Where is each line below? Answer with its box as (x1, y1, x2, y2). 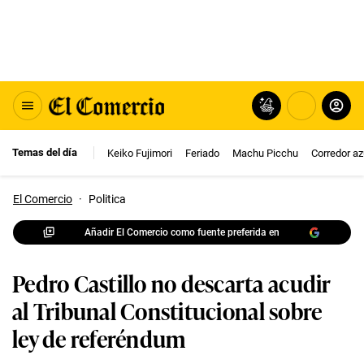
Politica (89, 193, 126, 206)
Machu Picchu (232, 146, 298, 159)
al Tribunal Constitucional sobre (12, 293, 323, 327)
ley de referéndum (12, 321, 186, 354)
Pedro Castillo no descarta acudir (12, 266, 331, 299)
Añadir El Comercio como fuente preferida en (84, 226, 279, 238)
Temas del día (12, 146, 77, 158)
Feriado (185, 146, 219, 159)
